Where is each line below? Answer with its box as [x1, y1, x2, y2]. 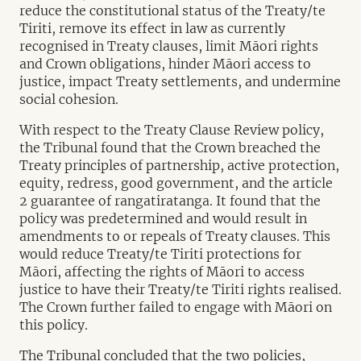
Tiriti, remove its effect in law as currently [19, 20, 285, 36]
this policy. [19, 317, 88, 333]
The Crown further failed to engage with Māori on [19, 299, 332, 315]
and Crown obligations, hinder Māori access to [19, 56, 311, 72]
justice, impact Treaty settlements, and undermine [19, 73, 341, 89]
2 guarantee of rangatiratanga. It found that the [19, 193, 321, 209]
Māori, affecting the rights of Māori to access [19, 263, 305, 280]
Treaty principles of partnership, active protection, [19, 157, 339, 173]
